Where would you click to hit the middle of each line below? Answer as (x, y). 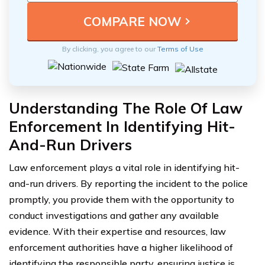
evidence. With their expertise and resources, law (117, 232)
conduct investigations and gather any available (114, 216)
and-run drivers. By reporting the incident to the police (128, 184)
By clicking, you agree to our (109, 49)
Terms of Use (180, 49)
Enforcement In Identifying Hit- (122, 127)
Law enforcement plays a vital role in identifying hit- (124, 168)
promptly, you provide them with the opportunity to (122, 200)
